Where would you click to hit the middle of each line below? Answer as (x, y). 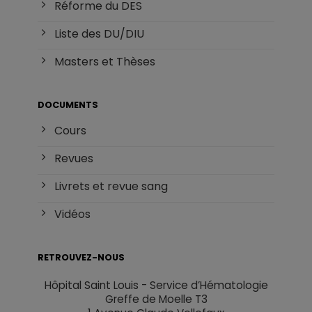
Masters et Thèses (105, 61)
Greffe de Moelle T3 (156, 299)
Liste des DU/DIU (100, 33)
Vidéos (73, 214)
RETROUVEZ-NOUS (81, 258)
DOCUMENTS (68, 104)
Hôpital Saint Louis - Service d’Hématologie (156, 286)
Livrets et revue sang (111, 187)
